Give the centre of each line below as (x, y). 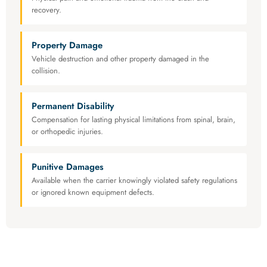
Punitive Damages (68, 167)
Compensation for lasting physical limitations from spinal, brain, (133, 120)
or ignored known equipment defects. (93, 193)
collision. (46, 71)
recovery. (46, 10)
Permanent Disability (73, 106)
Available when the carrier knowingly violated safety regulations (134, 181)
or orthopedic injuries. (67, 132)
